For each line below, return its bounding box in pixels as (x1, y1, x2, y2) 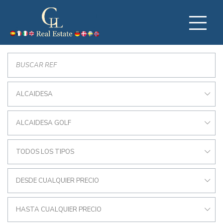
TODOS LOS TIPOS (16, 147, 74, 156)
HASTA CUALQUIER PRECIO (16, 205, 102, 214)
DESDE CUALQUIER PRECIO (16, 176, 99, 185)
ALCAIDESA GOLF (16, 118, 71, 127)
